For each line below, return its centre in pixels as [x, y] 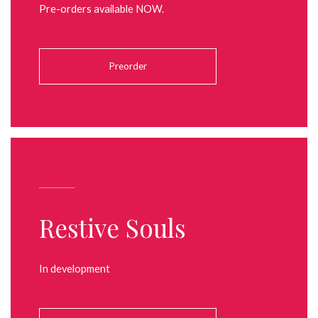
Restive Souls [113, 227]
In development [75, 268]
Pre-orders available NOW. [102, 9]
